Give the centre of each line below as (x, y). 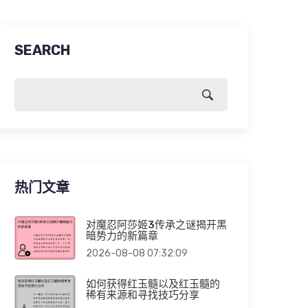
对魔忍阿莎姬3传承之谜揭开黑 (156, 225)
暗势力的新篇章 (122, 236)
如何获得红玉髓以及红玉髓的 (153, 284)
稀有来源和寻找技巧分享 (142, 295)
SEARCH (42, 50)
